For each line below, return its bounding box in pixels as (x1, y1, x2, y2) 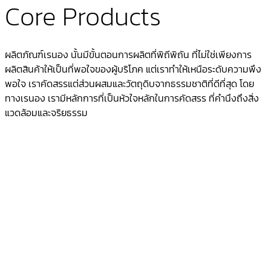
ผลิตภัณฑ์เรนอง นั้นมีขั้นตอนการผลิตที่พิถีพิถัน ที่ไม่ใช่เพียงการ (5, 47, 252, 62)
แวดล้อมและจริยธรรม (5, 105, 88, 120)
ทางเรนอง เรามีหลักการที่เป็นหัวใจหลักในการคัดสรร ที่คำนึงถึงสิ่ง (5, 91, 259, 106)
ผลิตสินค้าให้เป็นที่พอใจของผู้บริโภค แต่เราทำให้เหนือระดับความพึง (5, 62, 261, 77)
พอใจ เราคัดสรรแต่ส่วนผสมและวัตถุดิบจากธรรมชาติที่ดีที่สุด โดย (5, 76, 254, 91)
